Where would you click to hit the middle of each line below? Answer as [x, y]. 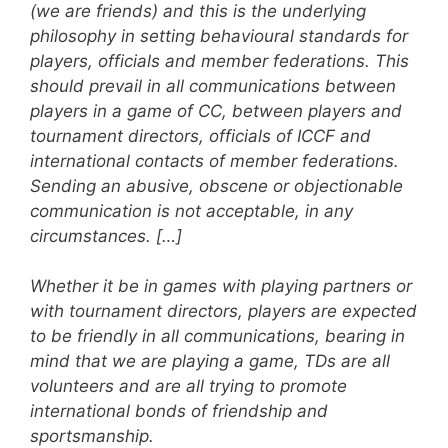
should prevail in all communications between [213, 85]
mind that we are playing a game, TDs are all [210, 361]
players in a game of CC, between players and [216, 110]
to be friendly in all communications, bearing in [217, 336]
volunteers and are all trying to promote [188, 386]
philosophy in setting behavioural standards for [219, 35]
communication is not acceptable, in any [191, 210]
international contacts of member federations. [214, 160]
